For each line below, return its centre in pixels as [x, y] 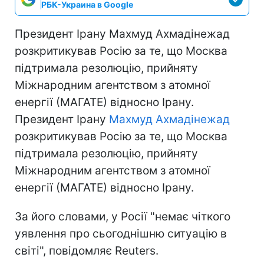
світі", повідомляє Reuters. [87, 250]
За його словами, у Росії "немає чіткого [123, 216]
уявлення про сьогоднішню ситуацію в [121, 233]
